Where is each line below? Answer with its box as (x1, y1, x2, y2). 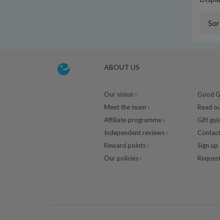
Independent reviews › (104, 129, 168, 137)
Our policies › (104, 154, 142, 163)
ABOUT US (104, 63, 139, 72)
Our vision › (104, 90, 137, 99)
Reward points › (104, 141, 149, 150)
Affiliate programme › (104, 116, 165, 124)
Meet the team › (104, 103, 150, 111)
